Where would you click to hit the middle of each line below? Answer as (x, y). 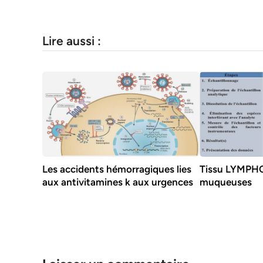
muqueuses (226, 182)
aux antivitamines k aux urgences (118, 182)
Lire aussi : (72, 41)
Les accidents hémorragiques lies (117, 169)
